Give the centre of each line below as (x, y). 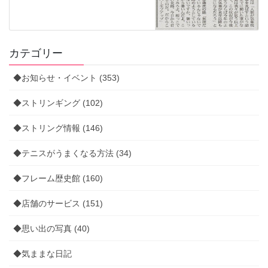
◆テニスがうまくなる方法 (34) (72, 153)
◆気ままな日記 (42, 254)
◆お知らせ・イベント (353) (66, 78)
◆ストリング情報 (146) (58, 128)
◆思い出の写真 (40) (51, 229)
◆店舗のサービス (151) (58, 204)
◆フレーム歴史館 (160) (58, 179)
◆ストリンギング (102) (58, 103)
